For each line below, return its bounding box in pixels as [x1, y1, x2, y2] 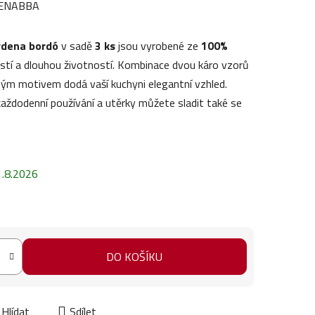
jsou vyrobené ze [115, 37, 201, 54]
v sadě [58, 37, 95, 54]
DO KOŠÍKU [106, 248, 163, 266]
